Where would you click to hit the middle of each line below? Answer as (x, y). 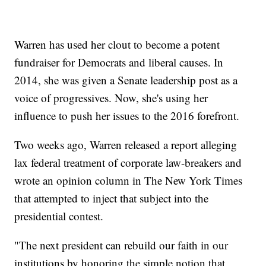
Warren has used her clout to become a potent (117, 45)
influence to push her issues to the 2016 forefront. (127, 116)
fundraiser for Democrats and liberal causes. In (119, 62)
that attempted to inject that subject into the (112, 198)
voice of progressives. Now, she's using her (111, 98)
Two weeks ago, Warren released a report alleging (126, 145)
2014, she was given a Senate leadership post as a (126, 80)
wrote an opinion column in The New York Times (129, 180)
